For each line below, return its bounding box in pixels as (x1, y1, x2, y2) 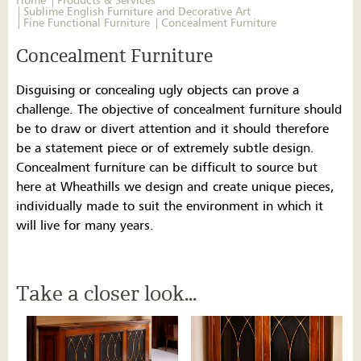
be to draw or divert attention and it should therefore (16, 122, 329, 135)
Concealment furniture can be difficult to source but (16, 160, 317, 174)
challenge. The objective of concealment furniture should (16, 102, 342, 116)
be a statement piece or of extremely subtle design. (16, 141, 314, 155)
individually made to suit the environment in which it (16, 199, 323, 213)
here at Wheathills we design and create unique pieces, (16, 180, 334, 193)
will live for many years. (16, 218, 154, 232)
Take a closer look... (16, 280, 197, 305)
